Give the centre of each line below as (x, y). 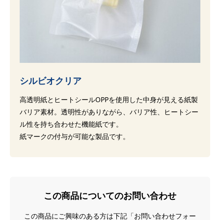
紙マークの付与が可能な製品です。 (75, 136)
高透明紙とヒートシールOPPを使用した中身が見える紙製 (109, 99)
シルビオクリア (51, 80)
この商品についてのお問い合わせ (110, 195)
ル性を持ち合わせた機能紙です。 (71, 124)
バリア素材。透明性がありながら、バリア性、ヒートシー (109, 111)
